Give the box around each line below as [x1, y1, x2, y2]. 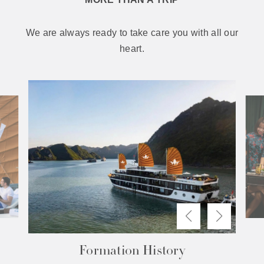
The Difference [88, 245, 176, 259]
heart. [120, 44, 144, 54]
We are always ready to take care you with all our [25, 28, 239, 38]
